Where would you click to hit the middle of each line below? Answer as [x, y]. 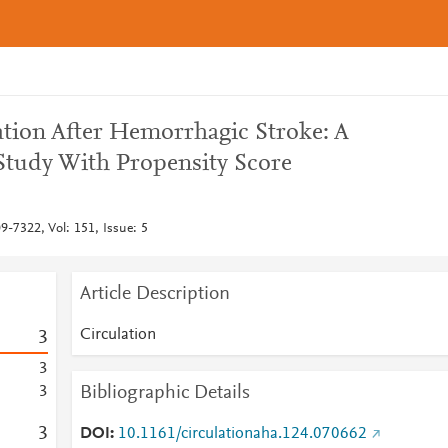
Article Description [154, 294]
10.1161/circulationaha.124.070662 [242, 434]
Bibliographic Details [164, 393]
